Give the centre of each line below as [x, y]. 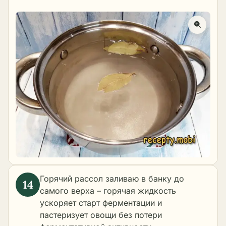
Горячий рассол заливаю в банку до [112, 179]
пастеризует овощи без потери [101, 215]
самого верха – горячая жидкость [108, 191]
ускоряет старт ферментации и [101, 203]
